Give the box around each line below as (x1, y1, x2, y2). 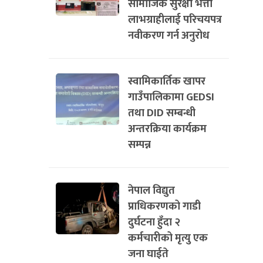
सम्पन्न (128, 136, 151, 154)
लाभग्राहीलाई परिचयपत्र (128, 11, 222, 29)
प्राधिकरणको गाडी (128, 197, 201, 215)
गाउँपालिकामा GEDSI (128, 88, 214, 106)
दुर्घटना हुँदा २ (128, 213, 180, 231)
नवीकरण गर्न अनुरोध (128, 26, 210, 45)
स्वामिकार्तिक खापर (128, 72, 205, 90)
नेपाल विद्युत (128, 181, 175, 200)
